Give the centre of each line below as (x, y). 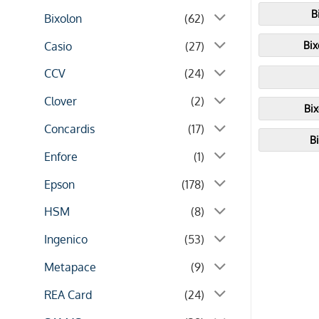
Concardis (69, 129)
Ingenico (66, 240)
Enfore (61, 156)
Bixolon (63, 18)
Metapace (70, 267)
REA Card (68, 294)
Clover (61, 101)
